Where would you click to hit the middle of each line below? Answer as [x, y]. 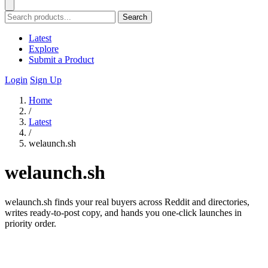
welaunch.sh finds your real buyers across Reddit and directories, [127, 202]
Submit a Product [61, 60]
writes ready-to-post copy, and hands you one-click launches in [123, 212]
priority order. [31, 223]
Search [135, 17]
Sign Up [46, 80]
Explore [44, 49]
